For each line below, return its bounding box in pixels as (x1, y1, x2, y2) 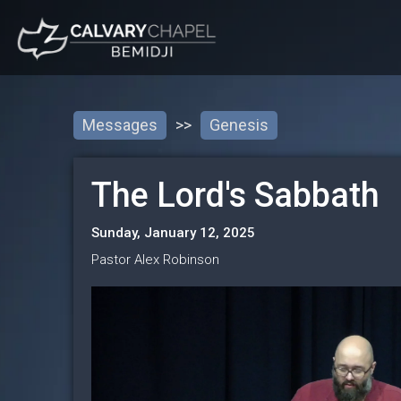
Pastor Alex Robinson (91, 251, 219, 268)
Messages (82, 115, 158, 134)
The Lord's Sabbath (91, 175, 380, 215)
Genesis (209, 115, 269, 134)
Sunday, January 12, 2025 (91, 224, 255, 241)
